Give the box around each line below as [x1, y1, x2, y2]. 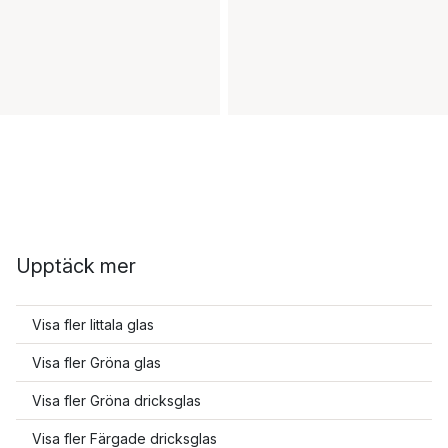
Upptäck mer [16, 254, 136, 278]
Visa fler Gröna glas [32, 354, 161, 371]
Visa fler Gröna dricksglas [32, 392, 201, 409]
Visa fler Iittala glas [32, 316, 154, 333]
